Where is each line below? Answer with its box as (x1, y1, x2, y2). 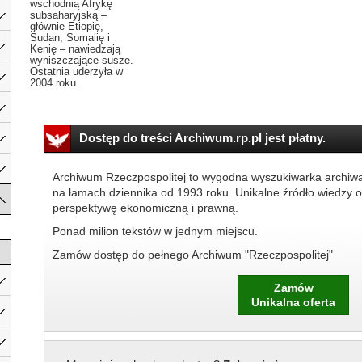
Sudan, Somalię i (30, 32, 110, 44)
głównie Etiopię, (30, 20, 103, 32)
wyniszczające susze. (30, 54, 133, 66)
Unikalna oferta (251, 296, 335, 309)
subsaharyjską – (30, 9, 107, 21)
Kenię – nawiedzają (30, 43, 120, 55)
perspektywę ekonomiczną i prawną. (52, 201, 238, 214)
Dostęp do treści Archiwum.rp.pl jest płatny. (78, 131, 326, 145)
